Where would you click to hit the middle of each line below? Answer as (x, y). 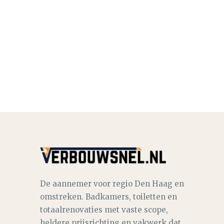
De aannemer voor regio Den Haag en (112, 184)
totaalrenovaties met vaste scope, (104, 210)
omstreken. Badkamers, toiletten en (108, 197)
